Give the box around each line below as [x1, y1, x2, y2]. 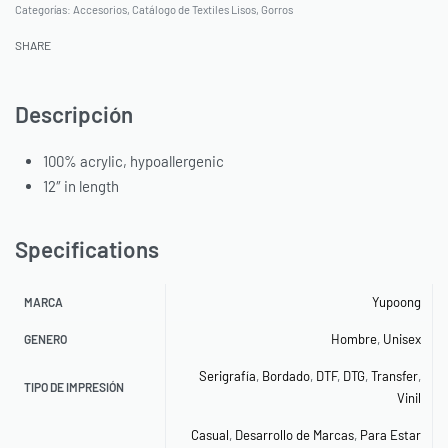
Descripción [15, 99, 133, 128]
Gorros [261, 2, 293, 16]
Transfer [370, 367, 418, 384]
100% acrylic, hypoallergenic [43, 151, 225, 170]
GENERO [24, 331, 68, 346]
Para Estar [359, 426, 421, 443]
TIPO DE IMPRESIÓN [24, 379, 125, 394]
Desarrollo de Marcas [234, 426, 354, 443]
